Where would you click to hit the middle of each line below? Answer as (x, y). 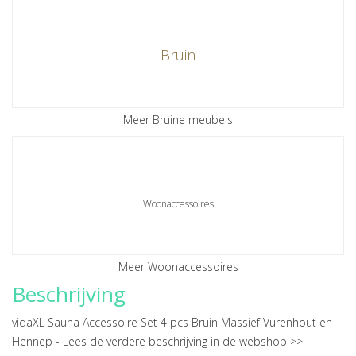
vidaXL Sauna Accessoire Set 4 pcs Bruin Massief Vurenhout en (172, 322)
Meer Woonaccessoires (178, 267)
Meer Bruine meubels (178, 120)
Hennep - (37, 341)
